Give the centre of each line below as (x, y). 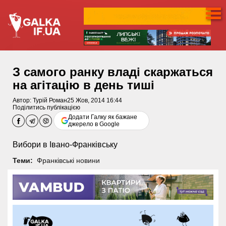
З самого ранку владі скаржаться (113, 72)
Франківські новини (68, 160)
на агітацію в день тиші (83, 85)
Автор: (23, 101)
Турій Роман (50, 101)
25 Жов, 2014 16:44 (95, 101)
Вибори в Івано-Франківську (65, 145)
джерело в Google (94, 124)
